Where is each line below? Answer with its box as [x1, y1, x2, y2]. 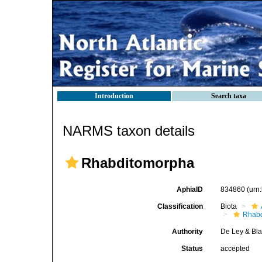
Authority [172, 227, 204, 236]
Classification [157, 202, 204, 211]
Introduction [95, 92, 133, 100]
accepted [220, 244, 250, 253]
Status [181, 244, 204, 253]
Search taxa [211, 92, 246, 100]
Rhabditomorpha [81, 155, 194, 171]
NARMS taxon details [63, 123, 195, 139]
